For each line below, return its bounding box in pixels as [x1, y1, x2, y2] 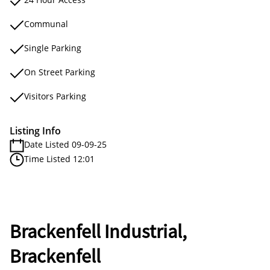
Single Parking [24, 42, 81, 54]
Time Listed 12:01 [24, 153, 95, 165]
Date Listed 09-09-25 [24, 139, 107, 150]
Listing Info [10, 124, 61, 137]
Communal [24, 18, 68, 30]
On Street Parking [24, 66, 95, 78]
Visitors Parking [24, 90, 86, 102]
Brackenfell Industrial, [10, 220, 187, 244]
